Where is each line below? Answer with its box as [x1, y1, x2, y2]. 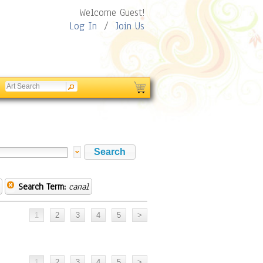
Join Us [116, 19, 144, 33]
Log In [69, 19, 97, 33]
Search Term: [18, 181, 66, 193]
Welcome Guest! [79, 6, 144, 19]
